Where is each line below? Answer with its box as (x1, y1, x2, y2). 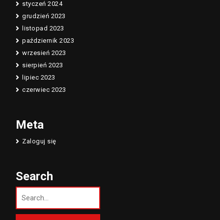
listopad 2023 (22, 24, 64, 32)
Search (16, 169, 53, 183)
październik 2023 (22, 36, 74, 44)
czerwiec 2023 (22, 85, 66, 93)
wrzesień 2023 (22, 49, 66, 56)
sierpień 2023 (22, 61, 63, 69)
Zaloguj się (22, 137, 56, 145)
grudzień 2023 (22, 12, 66, 20)
